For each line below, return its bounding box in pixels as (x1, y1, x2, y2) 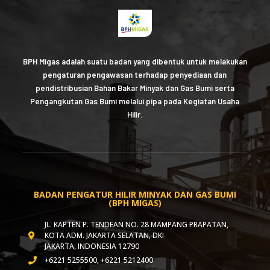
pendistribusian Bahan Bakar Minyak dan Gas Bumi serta (35, 83, 234, 93)
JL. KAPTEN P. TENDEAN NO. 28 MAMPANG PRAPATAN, (45, 219, 229, 230)
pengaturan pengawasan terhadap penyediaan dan (43, 69, 227, 80)
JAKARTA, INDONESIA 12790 (45, 241, 140, 252)
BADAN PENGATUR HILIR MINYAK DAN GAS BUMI (33, 189, 236, 201)
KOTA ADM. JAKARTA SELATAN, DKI (45, 230, 165, 241)
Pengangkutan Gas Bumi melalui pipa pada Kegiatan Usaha (30, 96, 240, 106)
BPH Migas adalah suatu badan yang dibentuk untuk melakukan (22, 56, 247, 66)
